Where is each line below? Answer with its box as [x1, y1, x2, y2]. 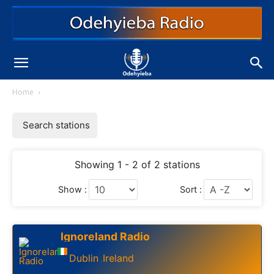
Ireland [103, 251, 134, 264]
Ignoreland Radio [61, 230, 150, 243]
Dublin [69, 251, 98, 264]
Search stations [23, 119, 90, 131]
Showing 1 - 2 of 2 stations [74, 158, 200, 171]
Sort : [180, 184, 202, 194]
